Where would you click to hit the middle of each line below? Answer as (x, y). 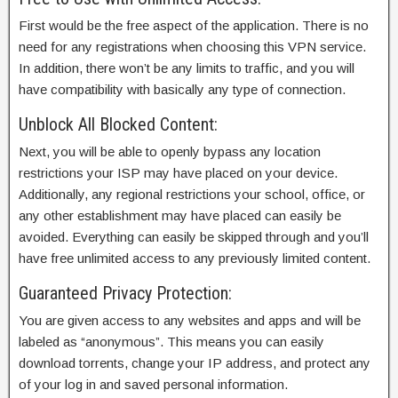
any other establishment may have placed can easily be (180, 215)
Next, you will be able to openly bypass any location (170, 151)
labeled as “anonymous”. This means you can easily (171, 341)
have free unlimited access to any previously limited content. (195, 258)
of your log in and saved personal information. (153, 384)
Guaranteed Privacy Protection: (125, 293)
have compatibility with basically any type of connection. (182, 89)
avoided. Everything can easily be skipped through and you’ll (194, 236)
